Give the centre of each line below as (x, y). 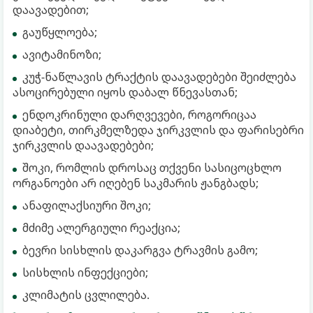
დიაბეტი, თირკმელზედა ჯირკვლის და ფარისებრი (158, 130)
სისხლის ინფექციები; (85, 272)
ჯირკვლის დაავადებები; (83, 145)
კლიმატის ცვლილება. (86, 294)
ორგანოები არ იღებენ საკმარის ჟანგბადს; (136, 183)
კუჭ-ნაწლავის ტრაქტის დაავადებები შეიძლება (159, 77)
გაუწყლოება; (60, 32)
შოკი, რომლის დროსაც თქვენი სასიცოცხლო (152, 167)
